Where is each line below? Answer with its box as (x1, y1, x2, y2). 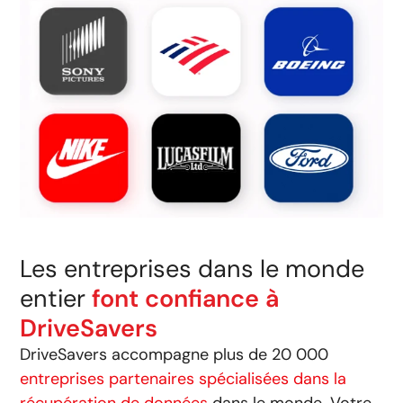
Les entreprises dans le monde (20, 253, 365, 285)
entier (20, 282, 93, 315)
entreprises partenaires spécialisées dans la (20, 368, 347, 390)
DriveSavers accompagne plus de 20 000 (20, 344, 329, 366)
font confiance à (92, 282, 280, 315)
